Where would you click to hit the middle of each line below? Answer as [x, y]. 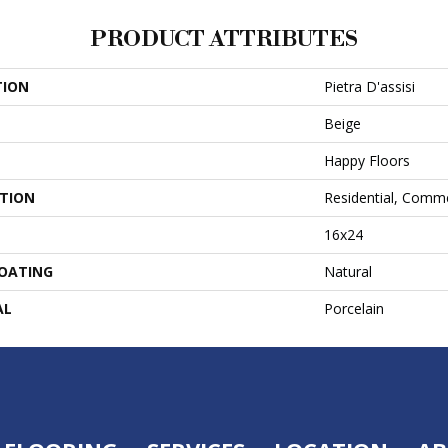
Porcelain [354, 308]
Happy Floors [367, 160]
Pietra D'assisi [369, 86]
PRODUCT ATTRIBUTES [224, 39]
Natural [348, 271]
